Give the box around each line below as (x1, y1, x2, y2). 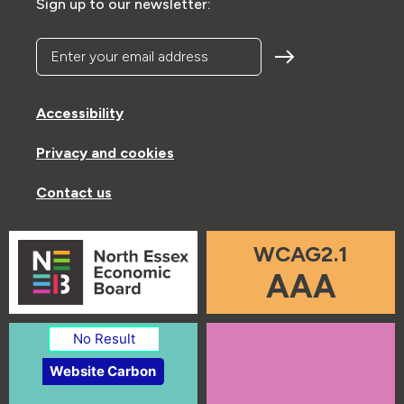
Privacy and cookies (36, 143, 174, 161)
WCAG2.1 (253, 240, 348, 267)
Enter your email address (35, 36, 263, 61)
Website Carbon (49, 363, 156, 381)
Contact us (36, 183, 112, 201)
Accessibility (36, 104, 124, 122)
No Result (72, 330, 135, 348)
